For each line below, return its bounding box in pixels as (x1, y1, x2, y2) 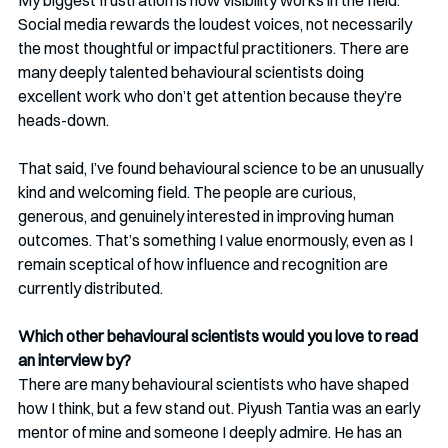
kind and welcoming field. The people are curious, (18, 182, 359, 203)
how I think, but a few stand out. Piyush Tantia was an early (18, 398, 423, 419)
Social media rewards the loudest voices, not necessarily (18, 14, 415, 35)
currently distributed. (18, 278, 163, 299)
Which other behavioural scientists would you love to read (18, 326, 421, 347)
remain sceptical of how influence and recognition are (18, 254, 391, 275)
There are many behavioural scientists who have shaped (18, 374, 412, 395)
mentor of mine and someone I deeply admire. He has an (18, 422, 405, 443)
